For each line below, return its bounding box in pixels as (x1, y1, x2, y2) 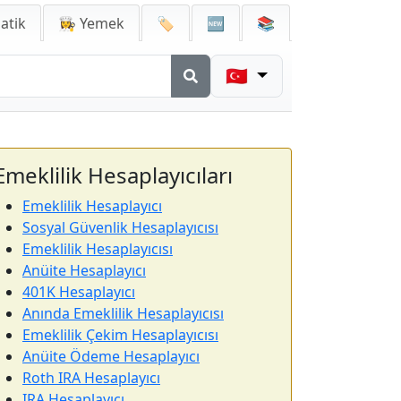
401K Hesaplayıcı (22, 282, 135, 302)
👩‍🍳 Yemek (58, 13, 124, 33)
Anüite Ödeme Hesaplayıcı (22, 346, 200, 366)
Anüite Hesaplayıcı (22, 260, 146, 280)
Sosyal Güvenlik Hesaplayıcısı (22, 218, 218, 237)
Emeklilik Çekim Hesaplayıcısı (22, 325, 218, 345)
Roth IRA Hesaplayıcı (22, 368, 160, 388)
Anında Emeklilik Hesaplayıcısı (22, 303, 224, 323)
